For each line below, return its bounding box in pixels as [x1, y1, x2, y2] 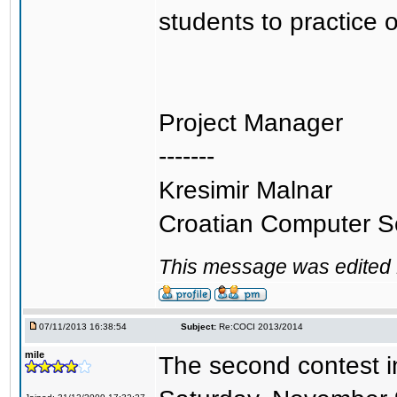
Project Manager [159, 109, 343, 136]
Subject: [181, 322, 216, 331]
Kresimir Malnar [159, 176, 332, 204]
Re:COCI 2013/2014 [219, 322, 303, 331]
